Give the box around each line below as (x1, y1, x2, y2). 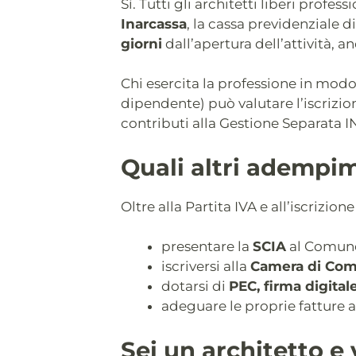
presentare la (161, 238, 253, 255)
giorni (121, 35, 162, 52)
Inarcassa (121, 15, 187, 32)
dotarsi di (161, 278, 229, 295)
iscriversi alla (161, 258, 250, 275)
